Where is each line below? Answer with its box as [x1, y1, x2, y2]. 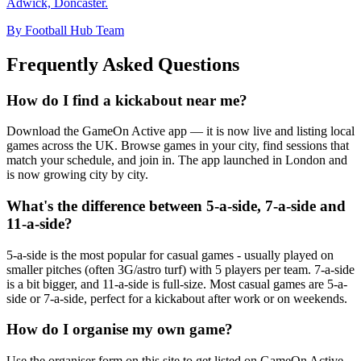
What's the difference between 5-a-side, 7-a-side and [6, 197, 346, 214]
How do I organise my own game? [6, 321, 233, 338]
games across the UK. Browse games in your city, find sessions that [6, 139, 349, 153]
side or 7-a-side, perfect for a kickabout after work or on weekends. [6, 291, 347, 305]
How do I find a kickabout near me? [6, 91, 247, 109]
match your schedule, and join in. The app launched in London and [6, 153, 347, 168]
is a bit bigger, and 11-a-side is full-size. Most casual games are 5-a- [6, 276, 347, 291]
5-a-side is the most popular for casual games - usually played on [6, 247, 334, 262]
